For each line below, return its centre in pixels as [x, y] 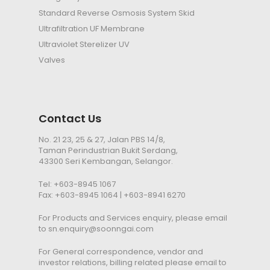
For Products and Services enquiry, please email [133, 218]
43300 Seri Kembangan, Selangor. [106, 162]
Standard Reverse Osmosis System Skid [117, 13]
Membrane [123, 29]
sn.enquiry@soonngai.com [101, 229]
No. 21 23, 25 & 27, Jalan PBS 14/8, [102, 140]
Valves [52, 60]
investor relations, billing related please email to [133, 263]
